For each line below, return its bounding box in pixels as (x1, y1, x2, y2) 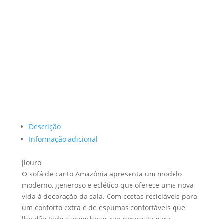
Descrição (28, 122, 61, 131)
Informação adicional (28, 134, 98, 144)
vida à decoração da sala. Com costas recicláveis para (22, 192, 197, 201)
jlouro (22, 158, 41, 167)
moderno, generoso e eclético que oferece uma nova (22, 180, 194, 190)
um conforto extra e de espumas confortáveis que (22, 203, 185, 212)
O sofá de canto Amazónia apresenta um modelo (22, 169, 182, 178)
